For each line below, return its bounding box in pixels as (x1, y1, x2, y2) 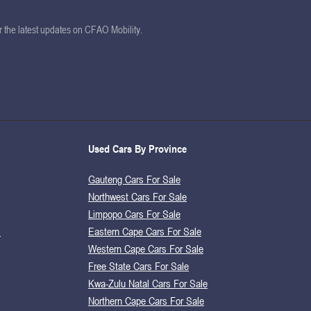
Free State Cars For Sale (88, 258, 189, 273)
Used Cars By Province (88, 142, 187, 156)
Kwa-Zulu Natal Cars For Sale (88, 276, 208, 290)
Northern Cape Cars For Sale (88, 293, 204, 308)
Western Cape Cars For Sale (88, 241, 203, 255)
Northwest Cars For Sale (88, 189, 187, 203)
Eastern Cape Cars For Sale (88, 224, 201, 238)
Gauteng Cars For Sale (88, 171, 180, 186)
